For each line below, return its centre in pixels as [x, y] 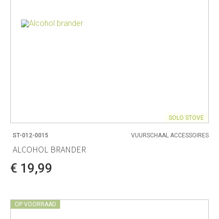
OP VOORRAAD [35, 205]
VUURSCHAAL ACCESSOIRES [170, 136]
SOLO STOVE [186, 118]
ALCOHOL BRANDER [49, 149]
